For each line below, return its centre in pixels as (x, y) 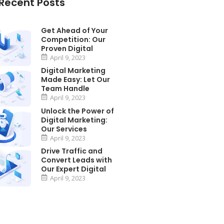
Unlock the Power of (78, 111)
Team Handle (65, 89)
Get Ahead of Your (75, 30)
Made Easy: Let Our (76, 80)
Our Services (64, 129)
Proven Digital (67, 48)
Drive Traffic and (72, 151)
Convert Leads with (77, 160)
